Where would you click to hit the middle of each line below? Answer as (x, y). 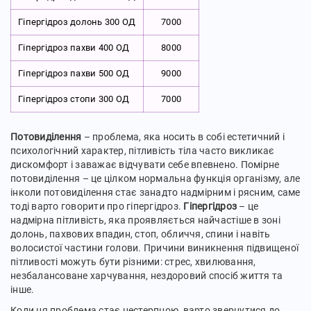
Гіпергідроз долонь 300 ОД (77, 22)
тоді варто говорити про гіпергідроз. (97, 206)
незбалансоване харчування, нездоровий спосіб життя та (147, 276)
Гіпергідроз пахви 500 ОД (74, 73)
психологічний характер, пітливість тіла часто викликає (143, 151)
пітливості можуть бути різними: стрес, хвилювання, (133, 262)
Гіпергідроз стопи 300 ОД (74, 99)
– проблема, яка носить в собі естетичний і (183, 137)
